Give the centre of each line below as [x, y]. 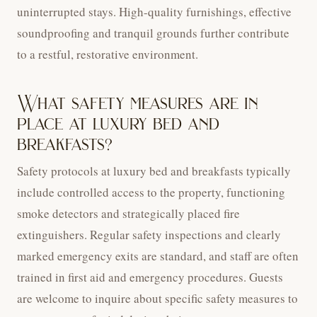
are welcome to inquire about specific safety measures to [157, 299]
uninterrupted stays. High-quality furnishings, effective [154, 12]
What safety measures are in [138, 104]
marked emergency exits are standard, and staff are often [158, 256]
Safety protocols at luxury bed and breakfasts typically [154, 171]
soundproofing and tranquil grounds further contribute [153, 33]
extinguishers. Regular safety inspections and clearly [149, 235]
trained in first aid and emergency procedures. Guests [150, 277]
